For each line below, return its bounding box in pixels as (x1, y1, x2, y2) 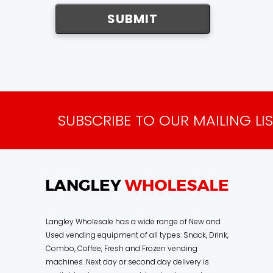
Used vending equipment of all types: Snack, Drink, (46, 230, 229, 241)
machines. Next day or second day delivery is (46, 257, 209, 268)
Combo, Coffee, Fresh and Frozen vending (46, 243, 197, 254)
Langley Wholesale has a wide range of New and (46, 216, 221, 227)
